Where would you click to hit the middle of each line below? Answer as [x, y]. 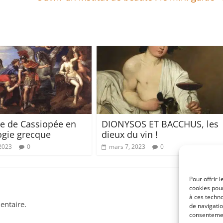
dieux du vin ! [130, 134]
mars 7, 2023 [127, 146]
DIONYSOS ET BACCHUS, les [160, 124]
